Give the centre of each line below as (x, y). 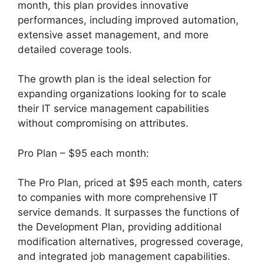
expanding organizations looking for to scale (122, 94)
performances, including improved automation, (128, 20)
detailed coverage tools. (75, 49)
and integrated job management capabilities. (124, 257)
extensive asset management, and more (113, 34)
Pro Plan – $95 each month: (83, 153)
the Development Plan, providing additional (120, 227)
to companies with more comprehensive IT (118, 198)
